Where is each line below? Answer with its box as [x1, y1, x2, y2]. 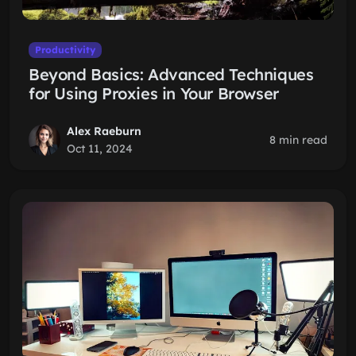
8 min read [269, 133, 327, 147]
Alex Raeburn [67, 124, 141, 138]
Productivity [34, 44, 95, 56]
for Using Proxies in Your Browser [29, 83, 279, 103]
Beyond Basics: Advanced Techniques [29, 64, 314, 84]
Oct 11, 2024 [67, 141, 133, 156]
